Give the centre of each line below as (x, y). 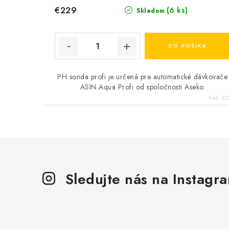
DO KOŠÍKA (188, 46)
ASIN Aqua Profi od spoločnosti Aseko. (143, 87)
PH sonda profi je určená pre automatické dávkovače (143, 77)
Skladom (150, 11)
